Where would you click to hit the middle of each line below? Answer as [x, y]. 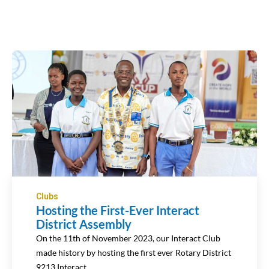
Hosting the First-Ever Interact [118, 210]
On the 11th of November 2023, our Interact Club [128, 238]
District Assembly [84, 224]
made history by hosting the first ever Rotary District [134, 252]
